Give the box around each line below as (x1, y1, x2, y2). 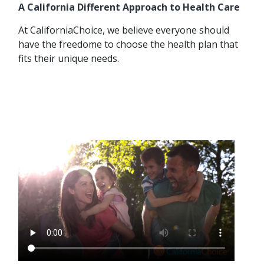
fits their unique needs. (18, 52, 119, 65)
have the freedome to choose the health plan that (18, 38, 238, 51)
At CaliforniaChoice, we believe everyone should (18, 24, 229, 37)
